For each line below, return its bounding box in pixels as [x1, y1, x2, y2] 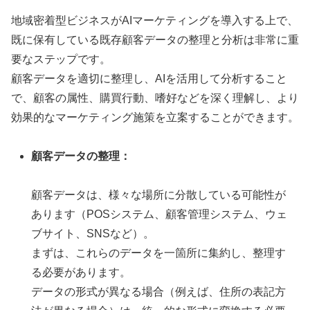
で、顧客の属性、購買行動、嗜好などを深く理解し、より [11, 91, 299, 104]
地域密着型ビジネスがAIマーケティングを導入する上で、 [11, 14, 298, 26]
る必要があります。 [31, 266, 131, 279]
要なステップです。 [11, 53, 111, 65]
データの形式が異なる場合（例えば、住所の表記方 [31, 286, 286, 298]
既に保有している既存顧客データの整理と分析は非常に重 [11, 33, 299, 46]
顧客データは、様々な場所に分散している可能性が [31, 189, 286, 201]
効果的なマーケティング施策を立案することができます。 [11, 111, 299, 123]
